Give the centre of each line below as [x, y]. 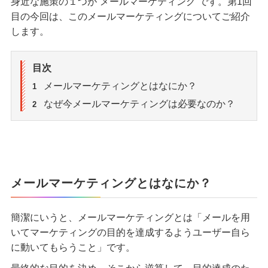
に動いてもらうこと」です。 [73, 247]
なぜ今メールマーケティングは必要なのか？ [139, 103]
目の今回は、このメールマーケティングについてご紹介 [130, 16]
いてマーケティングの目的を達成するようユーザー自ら [130, 232]
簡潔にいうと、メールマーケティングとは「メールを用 [130, 217]
